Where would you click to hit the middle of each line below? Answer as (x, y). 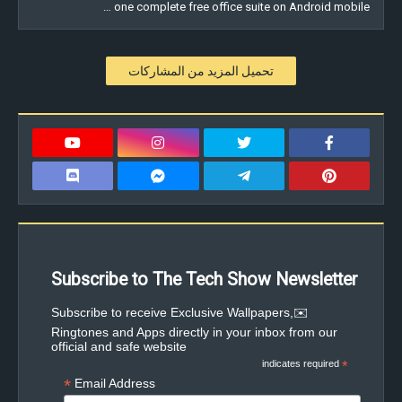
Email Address (114, 383)
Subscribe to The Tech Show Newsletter (204, 280)
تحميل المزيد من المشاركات (201, 71)
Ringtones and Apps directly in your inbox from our (194, 332)
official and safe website (118, 346)
